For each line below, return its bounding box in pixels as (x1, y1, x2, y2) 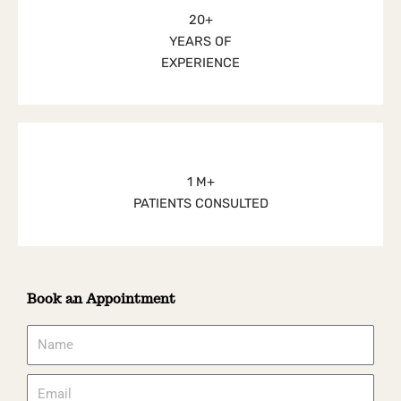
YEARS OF (169, 32, 232, 49)
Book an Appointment (27, 289, 175, 307)
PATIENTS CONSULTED (132, 195, 269, 212)
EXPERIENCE (161, 54, 240, 71)
